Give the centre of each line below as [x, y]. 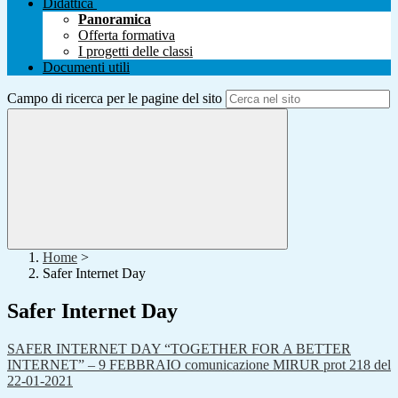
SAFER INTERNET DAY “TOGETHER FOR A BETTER [179, 349]
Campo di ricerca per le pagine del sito [115, 99]
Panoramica [115, 20]
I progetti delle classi [135, 52]
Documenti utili [86, 68]
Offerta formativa [127, 36]
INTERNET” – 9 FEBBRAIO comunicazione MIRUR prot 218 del [199, 365]
